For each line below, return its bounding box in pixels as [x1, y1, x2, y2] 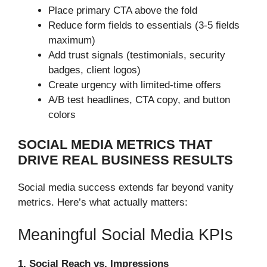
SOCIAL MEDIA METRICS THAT [18, 137, 212, 153]
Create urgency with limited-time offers [48, 79, 221, 91]
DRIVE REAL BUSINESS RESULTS [18, 153, 233, 168]
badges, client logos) [48, 64, 141, 76]
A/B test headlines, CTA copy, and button [48, 94, 230, 105]
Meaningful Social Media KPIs [18, 225, 233, 244]
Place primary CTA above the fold [48, 4, 197, 16]
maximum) [48, 34, 95, 46]
